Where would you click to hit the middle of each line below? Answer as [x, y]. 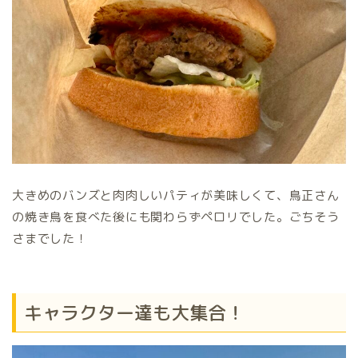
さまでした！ [50, 239]
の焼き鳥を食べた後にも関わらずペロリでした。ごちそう [176, 217]
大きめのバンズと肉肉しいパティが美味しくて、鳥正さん [176, 196]
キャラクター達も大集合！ [134, 312]
